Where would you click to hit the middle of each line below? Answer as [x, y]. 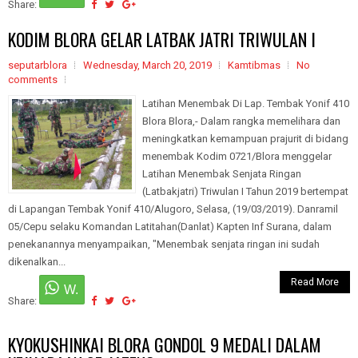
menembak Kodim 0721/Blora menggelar [237, 156]
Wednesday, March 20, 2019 [147, 65]
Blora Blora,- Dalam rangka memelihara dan [241, 121]
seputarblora [38, 65]
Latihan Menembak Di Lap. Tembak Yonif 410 [246, 103]
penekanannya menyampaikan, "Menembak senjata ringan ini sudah [164, 244]
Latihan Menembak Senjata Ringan [222, 174]
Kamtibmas [254, 65]
